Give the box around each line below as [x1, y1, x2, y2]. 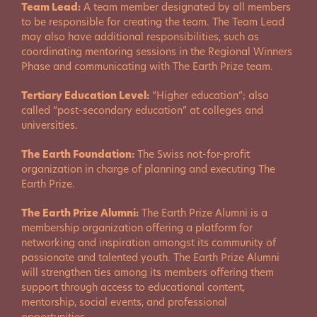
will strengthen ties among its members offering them [21, 265, 274, 279]
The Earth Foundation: [21, 147, 134, 161]
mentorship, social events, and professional [21, 295, 227, 309]
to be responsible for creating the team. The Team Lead [21, 15, 284, 29]
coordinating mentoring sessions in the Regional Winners [21, 45, 292, 59]
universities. [21, 118, 78, 132]
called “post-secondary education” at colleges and [21, 103, 263, 117]
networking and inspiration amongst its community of [21, 236, 276, 250]
